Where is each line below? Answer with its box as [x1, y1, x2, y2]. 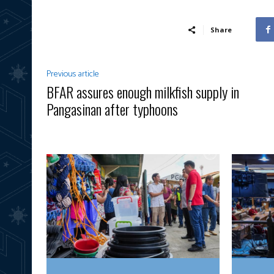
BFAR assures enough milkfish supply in [46, 81, 239, 103]
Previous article [46, 67, 99, 82]
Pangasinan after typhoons [46, 98, 178, 120]
